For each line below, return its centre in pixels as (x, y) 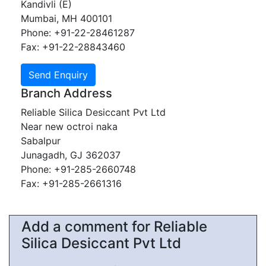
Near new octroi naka (69, 126)
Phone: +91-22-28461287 (78, 33)
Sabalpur (41, 141)
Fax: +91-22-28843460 (73, 47)
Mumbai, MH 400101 (66, 18)
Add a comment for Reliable (114, 227)
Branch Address (66, 93)
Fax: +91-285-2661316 (71, 183)
